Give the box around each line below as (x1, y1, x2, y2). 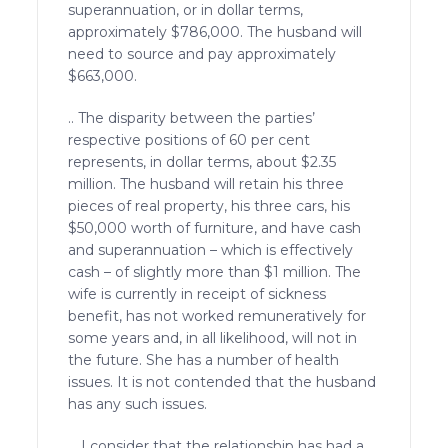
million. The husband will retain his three (68, 174, 345, 193)
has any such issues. (68, 394, 208, 413)
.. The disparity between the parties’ (68, 108, 316, 127)
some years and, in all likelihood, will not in (68, 328, 358, 347)
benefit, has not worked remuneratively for (68, 306, 367, 325)
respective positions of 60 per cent (68, 130, 311, 149)
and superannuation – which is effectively (68, 240, 354, 259)
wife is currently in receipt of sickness (68, 284, 327, 303)
